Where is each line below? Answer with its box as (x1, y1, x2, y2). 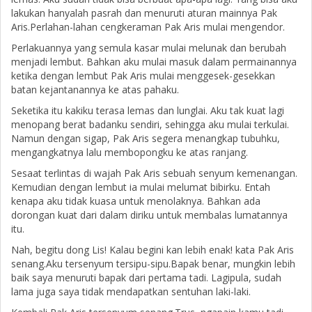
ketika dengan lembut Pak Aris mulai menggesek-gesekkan (11, 68, 275, 82)
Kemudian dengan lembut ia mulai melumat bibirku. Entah (11, 180, 270, 194)
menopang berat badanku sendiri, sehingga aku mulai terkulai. (11, 117, 289, 131)
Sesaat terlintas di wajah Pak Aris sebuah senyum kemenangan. (11, 166, 297, 180)
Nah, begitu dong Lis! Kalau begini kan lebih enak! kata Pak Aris (11, 242, 294, 256)
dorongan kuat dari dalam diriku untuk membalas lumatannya (11, 208, 288, 221)
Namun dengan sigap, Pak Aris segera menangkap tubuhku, (11, 131, 280, 145)
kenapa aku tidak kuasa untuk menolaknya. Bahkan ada (11, 194, 260, 208)
